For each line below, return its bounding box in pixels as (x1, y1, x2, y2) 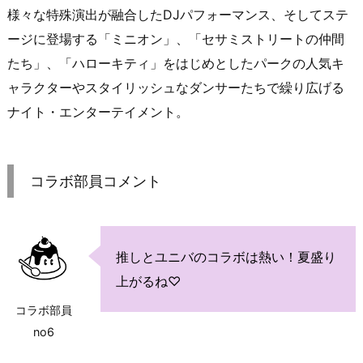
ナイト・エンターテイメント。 (7, 104, 189, 120)
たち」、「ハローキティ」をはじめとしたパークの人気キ (7, 55, 344, 71)
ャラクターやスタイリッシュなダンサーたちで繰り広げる (7, 79, 344, 96)
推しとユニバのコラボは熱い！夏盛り (116, 249, 336, 266)
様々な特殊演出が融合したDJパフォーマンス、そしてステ (7, 6, 348, 23)
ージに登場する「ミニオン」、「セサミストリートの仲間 (7, 31, 344, 47)
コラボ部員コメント (30, 173, 161, 190)
